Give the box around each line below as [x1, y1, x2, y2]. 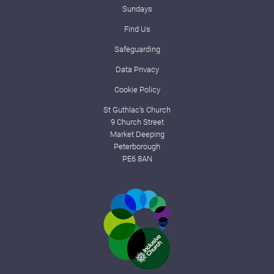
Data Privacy [115, 65, 159, 75]
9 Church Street [110, 117, 164, 127]
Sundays [122, 4, 152, 14]
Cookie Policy [114, 85, 160, 95]
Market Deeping [109, 130, 165, 139]
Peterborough [114, 142, 160, 152]
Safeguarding [114, 45, 160, 54]
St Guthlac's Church [103, 105, 171, 115]
